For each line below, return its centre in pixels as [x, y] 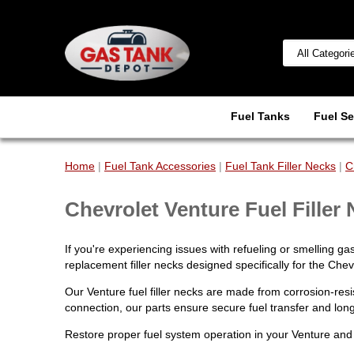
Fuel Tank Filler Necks [281, 166]
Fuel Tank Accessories [160, 166]
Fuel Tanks [260, 116]
